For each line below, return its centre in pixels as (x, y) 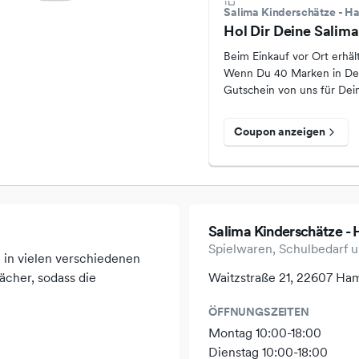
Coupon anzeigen (280, 131)
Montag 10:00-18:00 (265, 333)
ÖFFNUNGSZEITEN (259, 312)
